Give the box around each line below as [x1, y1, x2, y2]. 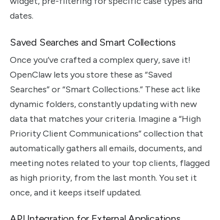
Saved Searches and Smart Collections [10, 36, 176, 48]
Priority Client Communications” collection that [10, 128, 203, 139]
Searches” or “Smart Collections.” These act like [10, 83, 200, 95]
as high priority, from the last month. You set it [10, 172, 197, 183]
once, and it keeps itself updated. [10, 187, 141, 198]
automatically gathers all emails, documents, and [10, 142, 202, 154]
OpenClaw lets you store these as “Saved [10, 69, 172, 80]
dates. [10, 10, 33, 22]
